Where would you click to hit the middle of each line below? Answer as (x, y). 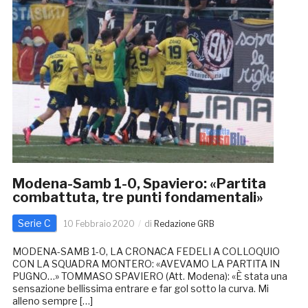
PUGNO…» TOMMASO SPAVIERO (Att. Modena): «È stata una (150, 276)
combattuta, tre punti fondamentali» (137, 198)
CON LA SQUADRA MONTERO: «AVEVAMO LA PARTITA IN (146, 264)
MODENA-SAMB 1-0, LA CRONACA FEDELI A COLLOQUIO (146, 252)
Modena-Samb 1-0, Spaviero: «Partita (139, 184)
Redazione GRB (184, 224)
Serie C (34, 223)
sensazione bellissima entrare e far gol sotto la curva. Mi (140, 289)
